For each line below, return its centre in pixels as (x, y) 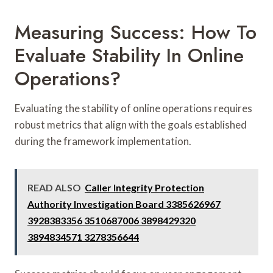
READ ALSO (54, 187)
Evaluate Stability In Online (129, 55)
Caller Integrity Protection (144, 187)
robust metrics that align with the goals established (131, 124)
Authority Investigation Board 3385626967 (124, 204)
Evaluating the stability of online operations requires (133, 108)
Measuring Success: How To (136, 32)
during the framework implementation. (103, 141)
